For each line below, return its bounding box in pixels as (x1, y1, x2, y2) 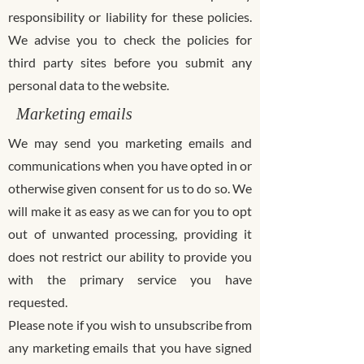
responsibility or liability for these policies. (8, 8, 252, 24)
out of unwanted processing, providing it (8, 225, 252, 241)
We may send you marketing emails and (8, 134, 252, 150)
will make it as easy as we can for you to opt (8, 202, 252, 219)
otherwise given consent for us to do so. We (8, 180, 252, 196)
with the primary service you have (8, 271, 252, 287)
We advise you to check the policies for (8, 31, 252, 47)
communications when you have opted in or (8, 157, 252, 173)
